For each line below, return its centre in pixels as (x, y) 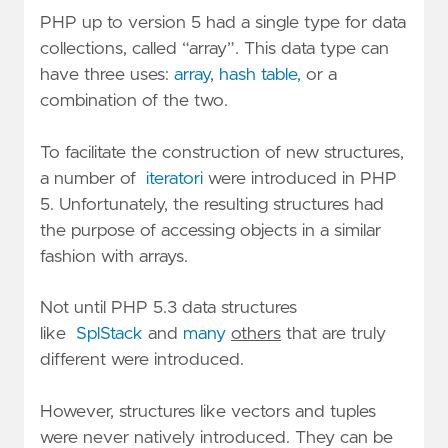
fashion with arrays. (114, 256)
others (256, 334)
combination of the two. (134, 101)
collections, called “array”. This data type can (214, 49)
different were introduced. (142, 360)
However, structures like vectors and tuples (208, 412)
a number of (93, 178)
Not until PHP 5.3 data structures (168, 308)
